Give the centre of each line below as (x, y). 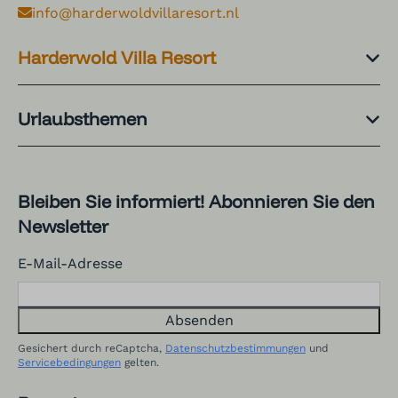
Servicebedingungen (69, 363)
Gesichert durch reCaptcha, (92, 349)
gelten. (140, 363)
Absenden (199, 321)
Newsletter (63, 227)
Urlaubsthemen (83, 119)
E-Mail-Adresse (70, 264)
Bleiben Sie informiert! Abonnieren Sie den (196, 202)
